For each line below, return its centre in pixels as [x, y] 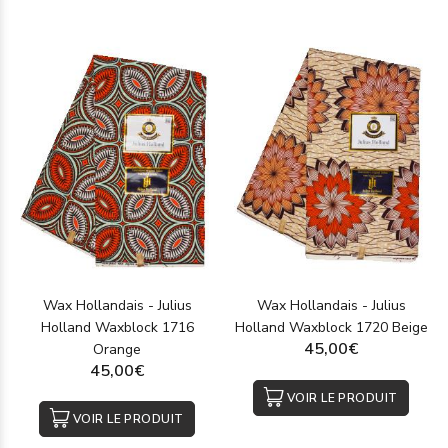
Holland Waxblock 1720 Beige [331, 327]
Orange [117, 349]
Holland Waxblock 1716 [117, 327]
